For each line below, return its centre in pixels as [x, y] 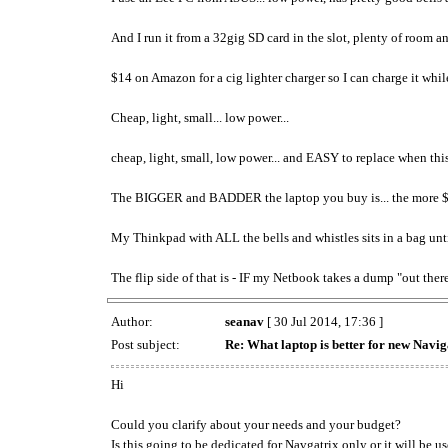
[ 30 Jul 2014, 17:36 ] [323, 322]
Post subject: [147, 345]
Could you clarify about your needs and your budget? [256, 424]
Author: [133, 322]
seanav [244, 322]
